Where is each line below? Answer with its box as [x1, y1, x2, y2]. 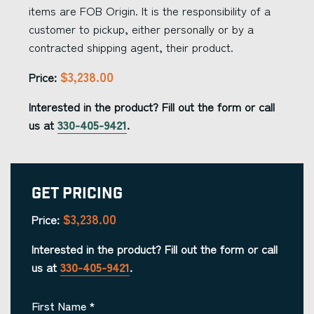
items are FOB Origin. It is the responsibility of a [29, 2, 271, 19]
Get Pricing [32, 184, 123, 204]
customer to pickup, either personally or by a [29, 20, 254, 37]
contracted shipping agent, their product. [29, 39, 233, 55]
